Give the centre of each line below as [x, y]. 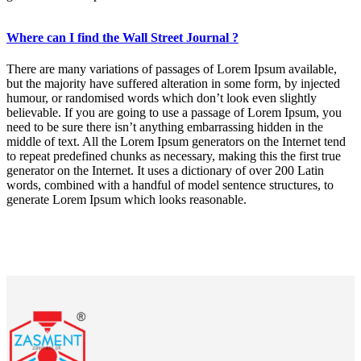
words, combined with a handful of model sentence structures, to [170, 185]
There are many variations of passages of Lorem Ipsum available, [172, 68]
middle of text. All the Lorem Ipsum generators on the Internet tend [176, 141]
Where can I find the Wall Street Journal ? [122, 37]
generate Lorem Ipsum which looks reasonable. [127, 199]
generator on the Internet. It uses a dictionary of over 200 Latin [165, 170]
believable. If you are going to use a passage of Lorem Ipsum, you [174, 112]
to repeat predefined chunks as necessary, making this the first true [174, 156]
